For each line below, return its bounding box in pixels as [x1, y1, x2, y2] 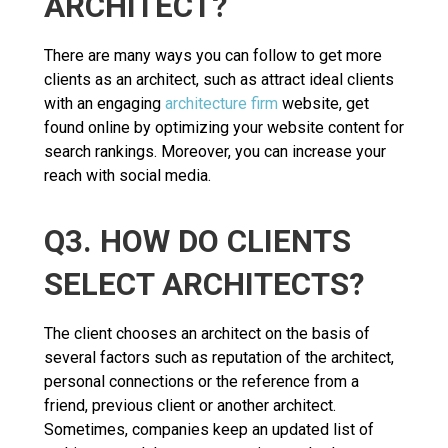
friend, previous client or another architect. [44, 395, 336, 415]
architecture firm [165, 93, 278, 113]
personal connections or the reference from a [44, 371, 359, 391]
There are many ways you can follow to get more [44, 45, 382, 65]
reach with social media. [44, 165, 211, 185]
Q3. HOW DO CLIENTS [44, 222, 351, 260]
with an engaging [44, 93, 165, 113]
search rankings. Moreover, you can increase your [44, 141, 386, 161]
